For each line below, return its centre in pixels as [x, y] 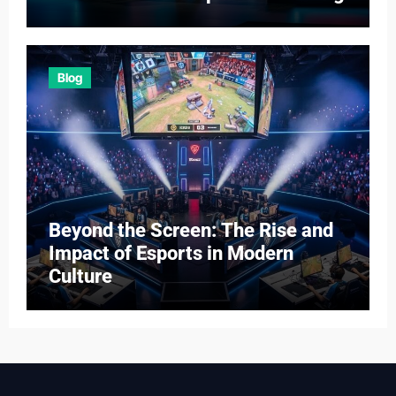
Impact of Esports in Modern [171, 253]
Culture [80, 276]
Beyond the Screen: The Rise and [190, 230]
